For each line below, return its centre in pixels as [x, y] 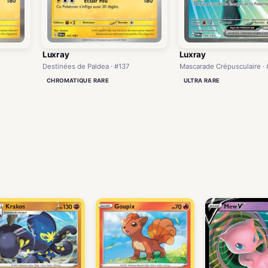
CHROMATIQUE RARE [78, 80]
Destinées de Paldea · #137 [86, 66]
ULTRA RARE [202, 80]
